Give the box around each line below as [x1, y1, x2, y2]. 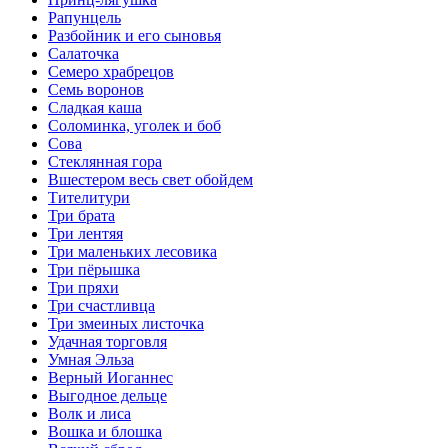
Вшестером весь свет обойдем [48, 170, 253, 188]
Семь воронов [48, 80, 144, 98]
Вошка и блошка [48, 422, 162, 440]
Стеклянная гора [48, 152, 162, 170]
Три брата [48, 206, 115, 224]
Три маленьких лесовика [48, 242, 217, 260]
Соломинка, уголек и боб [48, 116, 221, 134]
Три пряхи [48, 278, 119, 296]
